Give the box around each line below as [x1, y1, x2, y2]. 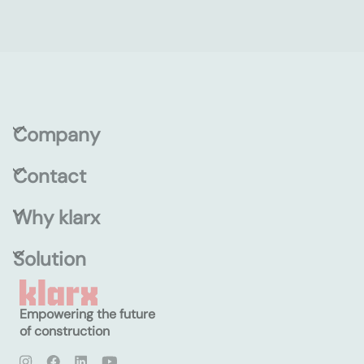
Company [13, 122, 100, 147]
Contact [13, 163, 86, 188]
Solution [13, 246, 86, 271]
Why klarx [13, 205, 100, 230]
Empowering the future [19, 305, 155, 323]
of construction [19, 323, 110, 340]
